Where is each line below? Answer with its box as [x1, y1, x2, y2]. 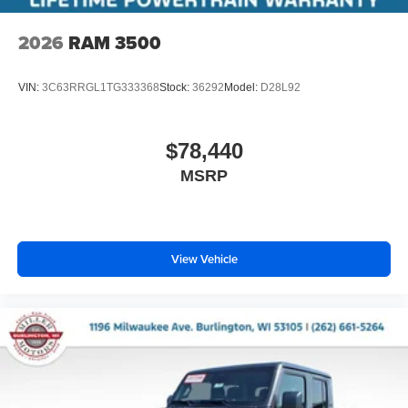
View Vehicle [170, 250, 238, 269]
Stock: [159, 81, 192, 95]
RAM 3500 [68, 28, 161, 56]
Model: [224, 81, 260, 95]
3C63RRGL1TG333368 [42, 81, 159, 95]
